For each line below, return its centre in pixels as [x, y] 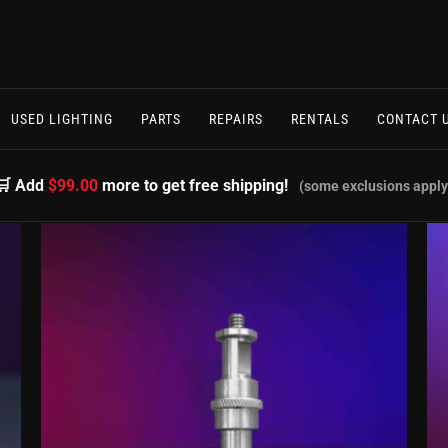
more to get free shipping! [195, 185]
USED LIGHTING [61, 119]
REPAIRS [235, 119]
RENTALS [319, 119]
